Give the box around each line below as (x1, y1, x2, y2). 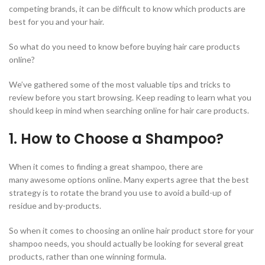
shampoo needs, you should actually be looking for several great (9, 238, 244, 249)
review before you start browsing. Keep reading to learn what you (9, 92, 251, 103)
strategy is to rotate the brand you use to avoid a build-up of (9, 188, 231, 198)
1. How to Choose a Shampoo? (9, 129, 224, 149)
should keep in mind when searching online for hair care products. (9, 105, 249, 116)
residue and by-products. (9, 201, 101, 211)
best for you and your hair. (9, 17, 104, 27)
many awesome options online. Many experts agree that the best (9, 174, 249, 185)
